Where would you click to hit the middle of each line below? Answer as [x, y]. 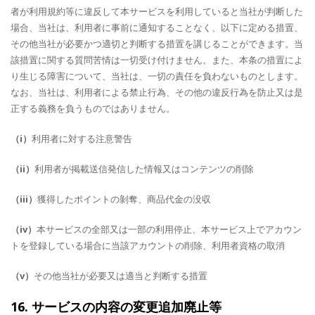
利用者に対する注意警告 [82, 139]
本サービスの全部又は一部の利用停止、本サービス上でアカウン [169, 229]
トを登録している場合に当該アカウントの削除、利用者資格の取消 [148, 245]
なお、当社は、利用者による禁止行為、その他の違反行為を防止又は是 [157, 92]
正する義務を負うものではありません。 [93, 108]
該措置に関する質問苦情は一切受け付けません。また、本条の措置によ [157, 60]
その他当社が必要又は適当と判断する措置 [121, 276]
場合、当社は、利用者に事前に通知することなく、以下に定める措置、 [157, 27]
